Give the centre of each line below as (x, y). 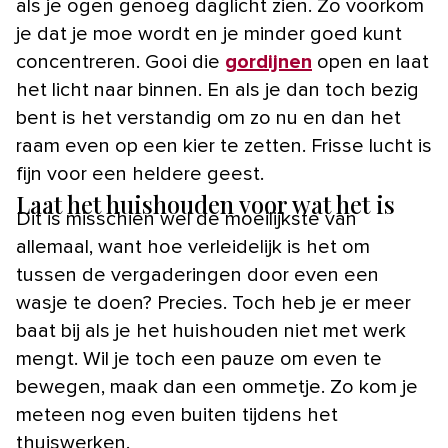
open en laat (370, 61)
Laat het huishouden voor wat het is (205, 203)
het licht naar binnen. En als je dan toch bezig (217, 89)
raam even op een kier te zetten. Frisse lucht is (224, 145)
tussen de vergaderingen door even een (197, 274)
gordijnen (268, 61)
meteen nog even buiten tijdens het (177, 414)
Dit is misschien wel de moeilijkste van (186, 218)
